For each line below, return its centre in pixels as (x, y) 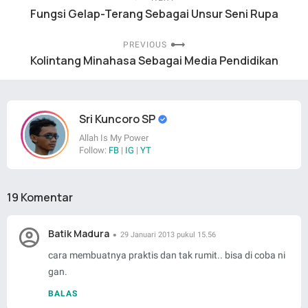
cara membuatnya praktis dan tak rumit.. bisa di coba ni (167, 255)
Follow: (94, 151)
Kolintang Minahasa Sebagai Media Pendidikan (154, 61)
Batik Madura (79, 234)
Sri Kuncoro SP (118, 119)
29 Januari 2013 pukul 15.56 (168, 235)
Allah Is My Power (114, 138)
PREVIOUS (145, 45)
